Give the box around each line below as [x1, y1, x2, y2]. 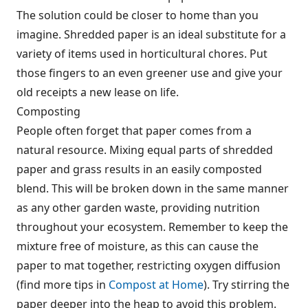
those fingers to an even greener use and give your [16, 65, 283, 80]
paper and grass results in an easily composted [16, 162, 262, 177]
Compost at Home [109, 277, 203, 292]
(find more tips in [16, 277, 109, 292]
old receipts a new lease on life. [16, 85, 179, 100]
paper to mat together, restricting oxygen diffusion [16, 258, 280, 273]
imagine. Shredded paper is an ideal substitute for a [16, 27, 286, 42]
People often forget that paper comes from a [16, 123, 252, 138]
